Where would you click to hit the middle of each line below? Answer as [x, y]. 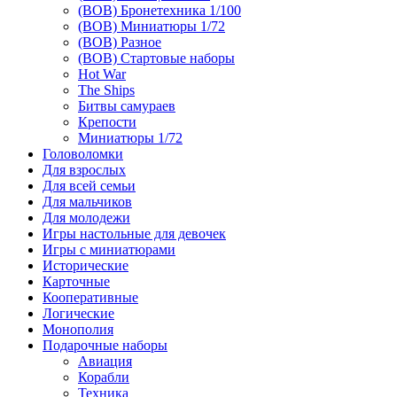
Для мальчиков [87, 202]
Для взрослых [84, 170]
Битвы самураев [127, 106]
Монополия [78, 329]
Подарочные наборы [105, 345]
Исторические [86, 265]
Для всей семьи [89, 186]
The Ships [106, 90]
